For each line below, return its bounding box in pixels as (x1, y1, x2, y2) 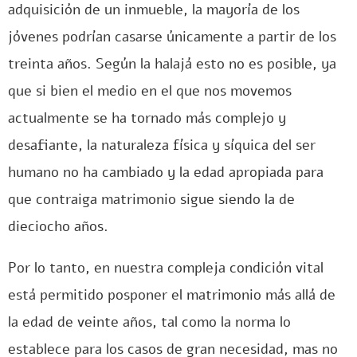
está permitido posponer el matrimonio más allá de (8, 285, 335, 304)
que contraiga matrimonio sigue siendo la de (8, 190, 295, 209)
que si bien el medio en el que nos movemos (8, 81, 292, 100)
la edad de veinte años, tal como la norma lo (8, 312, 291, 331)
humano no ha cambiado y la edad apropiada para (8, 163, 324, 182)
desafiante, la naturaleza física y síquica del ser (8, 135, 316, 155)
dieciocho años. (8, 217, 108, 236)
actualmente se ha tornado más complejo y (8, 108, 286, 127)
